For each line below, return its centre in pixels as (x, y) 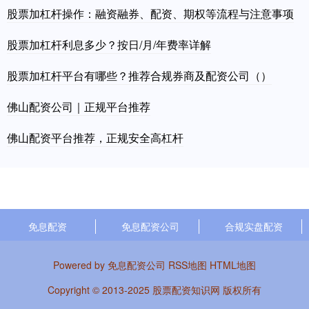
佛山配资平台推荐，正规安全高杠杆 (95, 138)
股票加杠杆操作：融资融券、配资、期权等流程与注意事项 (150, 14)
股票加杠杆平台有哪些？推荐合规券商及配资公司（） (139, 76)
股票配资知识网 (186, 290)
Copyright (70, 290)
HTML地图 (233, 265)
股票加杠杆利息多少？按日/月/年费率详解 (109, 45)
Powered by (80, 265)
